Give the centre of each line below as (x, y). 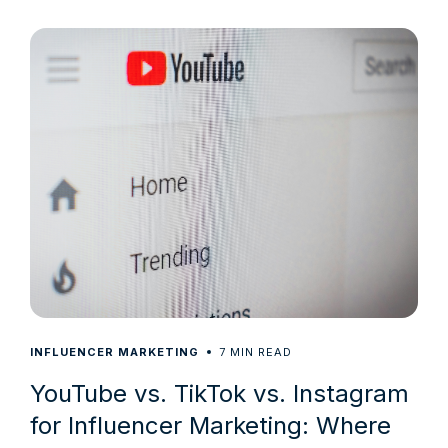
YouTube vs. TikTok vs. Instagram (219, 393)
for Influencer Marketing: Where (210, 425)
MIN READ (261, 351)
